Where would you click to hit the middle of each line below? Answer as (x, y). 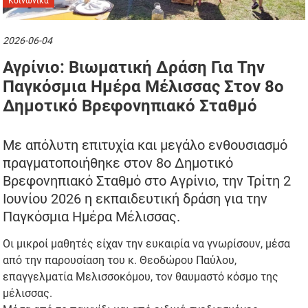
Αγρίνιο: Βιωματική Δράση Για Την (134, 67)
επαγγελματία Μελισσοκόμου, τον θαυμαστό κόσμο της (141, 276)
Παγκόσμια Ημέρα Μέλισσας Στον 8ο (144, 86)
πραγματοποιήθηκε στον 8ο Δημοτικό (118, 163)
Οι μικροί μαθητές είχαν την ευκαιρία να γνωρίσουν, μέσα (147, 243)
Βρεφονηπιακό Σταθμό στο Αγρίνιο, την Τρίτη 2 (147, 180)
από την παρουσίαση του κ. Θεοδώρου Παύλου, (120, 260)
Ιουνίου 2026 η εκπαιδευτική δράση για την (135, 198)
